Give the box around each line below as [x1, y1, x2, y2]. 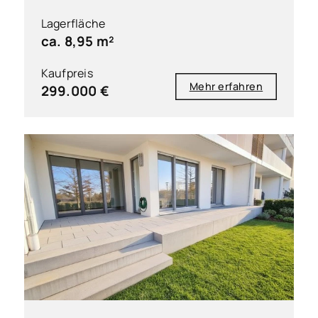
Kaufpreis [40, 65, 93, 82]
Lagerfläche [40, 16, 106, 32]
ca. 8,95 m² [40, 32, 115, 51]
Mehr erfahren [189, 79, 263, 94]
